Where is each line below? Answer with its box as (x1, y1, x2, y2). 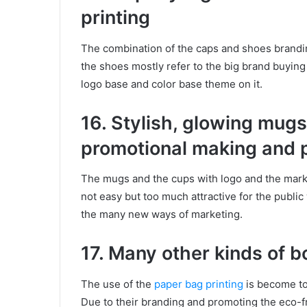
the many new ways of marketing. (81, 208, 243, 221)
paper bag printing (154, 277, 243, 291)
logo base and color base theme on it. (81, 77, 265, 90)
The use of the (81, 277, 154, 291)
